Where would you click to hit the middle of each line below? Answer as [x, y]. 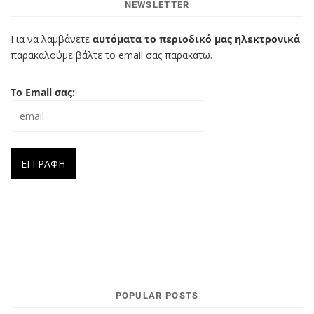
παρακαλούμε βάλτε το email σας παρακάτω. [111, 55]
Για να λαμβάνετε [52, 39]
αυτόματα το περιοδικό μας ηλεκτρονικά [196, 39]
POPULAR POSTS [157, 296]
